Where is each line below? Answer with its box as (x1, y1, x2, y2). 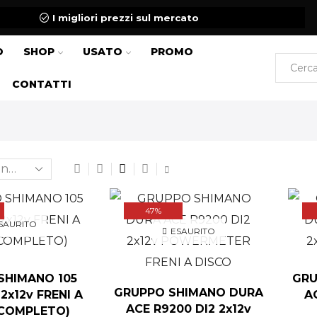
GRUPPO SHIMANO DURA (113, 286, 263, 300)
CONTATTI (12, 78, 72, 91)
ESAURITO (170, 225, 215, 236)
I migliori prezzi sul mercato (52, 12, 200, 23)
